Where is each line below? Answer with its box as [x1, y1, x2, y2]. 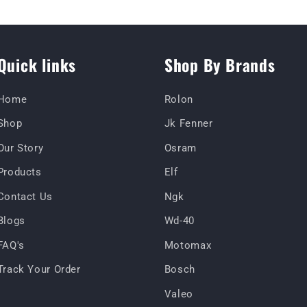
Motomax [164, 238, 212, 251]
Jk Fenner [164, 117, 213, 130]
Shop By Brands [164, 52, 275, 77]
